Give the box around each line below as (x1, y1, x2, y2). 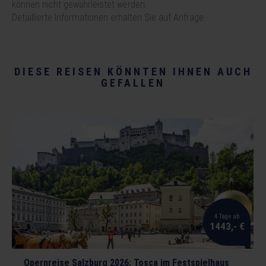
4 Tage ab (214, 213, 239, 221)
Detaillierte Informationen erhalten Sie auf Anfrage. (12, 12, 205, 24)
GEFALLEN (101, 77, 165, 90)
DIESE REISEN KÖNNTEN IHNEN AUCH (14, 65, 252, 78)
